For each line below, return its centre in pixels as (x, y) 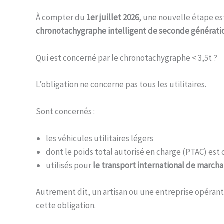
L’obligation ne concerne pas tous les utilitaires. (121, 84)
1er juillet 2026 (113, 17)
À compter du (61, 17)
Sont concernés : (65, 111)
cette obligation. (66, 205)
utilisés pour (69, 166)
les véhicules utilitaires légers (100, 139)
